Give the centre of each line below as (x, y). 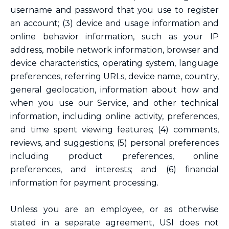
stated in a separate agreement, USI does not (114, 223)
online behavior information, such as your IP (114, 37)
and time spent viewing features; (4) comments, (114, 130)
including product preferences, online (114, 156)
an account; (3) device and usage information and (114, 23)
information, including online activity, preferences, (114, 116)
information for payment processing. (85, 183)
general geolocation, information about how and (114, 90)
